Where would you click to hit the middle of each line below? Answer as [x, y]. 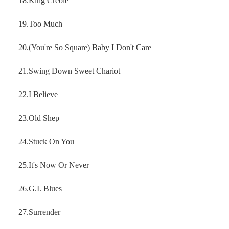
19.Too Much [40, 24]
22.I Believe [38, 94]
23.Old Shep [39, 118]
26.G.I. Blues [40, 188]
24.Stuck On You [46, 141]
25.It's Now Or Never [54, 165]
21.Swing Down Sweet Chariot [69, 71]
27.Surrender [39, 212]
